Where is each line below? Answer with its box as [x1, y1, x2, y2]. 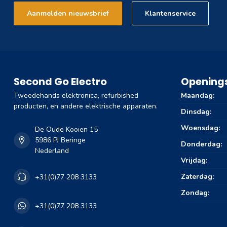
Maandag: [181, 91, 214, 101]
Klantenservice [145, 9, 196, 19]
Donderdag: [181, 139, 222, 149]
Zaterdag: [181, 172, 214, 182]
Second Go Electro [14, 74, 107, 89]
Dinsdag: [181, 107, 211, 117]
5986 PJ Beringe [35, 135, 86, 145]
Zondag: [181, 188, 209, 198]
